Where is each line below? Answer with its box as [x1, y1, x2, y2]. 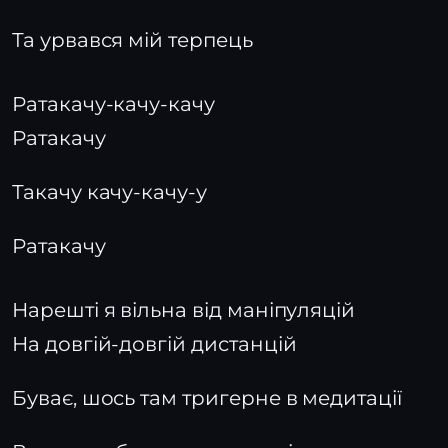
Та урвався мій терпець [12, 28, 253, 52]
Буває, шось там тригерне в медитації [12, 386, 402, 410]
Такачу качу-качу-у [12, 180, 207, 204]
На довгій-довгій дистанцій [12, 332, 297, 356]
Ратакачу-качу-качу [12, 92, 215, 116]
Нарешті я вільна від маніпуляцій [12, 298, 356, 322]
